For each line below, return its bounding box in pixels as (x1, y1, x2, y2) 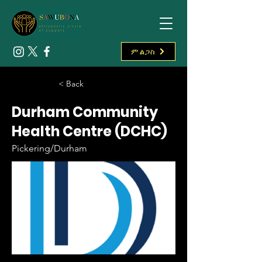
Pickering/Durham (12, 143, 87, 154)
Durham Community (12, 102, 158, 122)
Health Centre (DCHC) (12, 122, 167, 141)
